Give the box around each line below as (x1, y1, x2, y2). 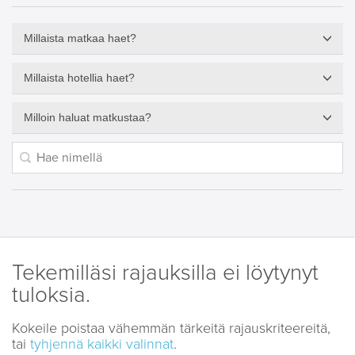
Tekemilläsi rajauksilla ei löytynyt (12, 259, 319, 286)
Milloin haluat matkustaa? (24, 111, 151, 124)
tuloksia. (12, 281, 90, 308)
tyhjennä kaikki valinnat (30, 335, 174, 353)
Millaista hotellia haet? (24, 71, 135, 84)
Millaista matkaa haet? (24, 32, 136, 44)
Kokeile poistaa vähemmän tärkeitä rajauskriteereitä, (12, 319, 330, 337)
